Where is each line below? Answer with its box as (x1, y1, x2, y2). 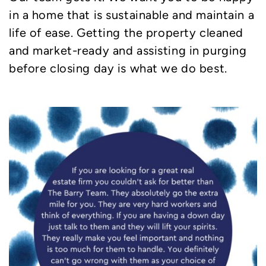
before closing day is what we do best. (9, 61, 227, 75)
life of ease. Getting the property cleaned (9, 26, 243, 39)
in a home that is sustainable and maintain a (9, 8, 255, 21)
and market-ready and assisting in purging (9, 43, 247, 57)
